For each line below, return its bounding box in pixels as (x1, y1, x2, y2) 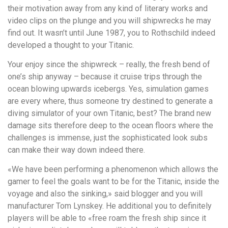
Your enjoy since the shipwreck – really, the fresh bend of (8, 60, 210, 70)
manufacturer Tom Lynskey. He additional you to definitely (8, 201, 212, 211)
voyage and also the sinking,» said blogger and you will (8, 189, 203, 199)
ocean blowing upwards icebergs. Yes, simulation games (8, 84, 209, 94)
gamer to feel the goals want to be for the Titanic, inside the (8, 177, 219, 187)
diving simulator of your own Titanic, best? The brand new (8, 108, 211, 119)
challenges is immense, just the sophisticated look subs (8, 133, 208, 143)
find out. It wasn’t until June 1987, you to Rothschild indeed (8, 27, 215, 38)
